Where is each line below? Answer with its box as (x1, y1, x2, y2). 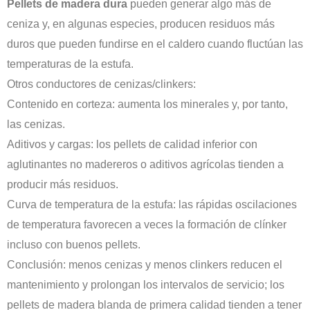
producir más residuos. (7, 179, 118, 191)
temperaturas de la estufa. (7, 58, 134, 71)
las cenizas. (7, 118, 65, 131)
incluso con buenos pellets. (7, 239, 140, 251)
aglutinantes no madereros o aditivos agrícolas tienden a (7, 158, 284, 171)
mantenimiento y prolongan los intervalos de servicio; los (7, 279, 284, 291)
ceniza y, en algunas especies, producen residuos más (7, 18, 275, 30)
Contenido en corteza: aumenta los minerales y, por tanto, (7, 98, 288, 111)
